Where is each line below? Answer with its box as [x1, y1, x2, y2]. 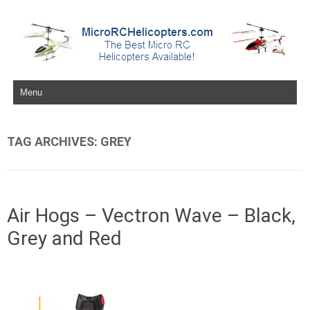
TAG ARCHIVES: [7, 134, 100, 149]
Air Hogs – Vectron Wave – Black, [7, 204, 295, 227]
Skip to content [10, 77, 79, 88]
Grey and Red [7, 227, 122, 250]
